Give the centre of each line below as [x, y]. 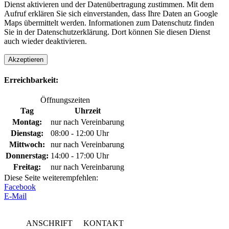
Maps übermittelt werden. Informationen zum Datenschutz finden [109, 22]
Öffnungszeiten [65, 100]
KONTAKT [104, 223]
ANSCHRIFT [49, 223]
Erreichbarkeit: [31, 80]
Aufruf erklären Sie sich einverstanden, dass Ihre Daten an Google [111, 13]
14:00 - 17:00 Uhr [80, 156]
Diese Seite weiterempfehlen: [51, 178]
